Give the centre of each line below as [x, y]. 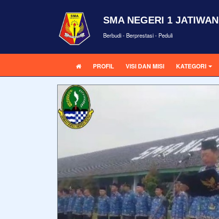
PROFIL [103, 66]
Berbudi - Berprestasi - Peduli [138, 35]
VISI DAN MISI [145, 66]
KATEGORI [191, 66]
